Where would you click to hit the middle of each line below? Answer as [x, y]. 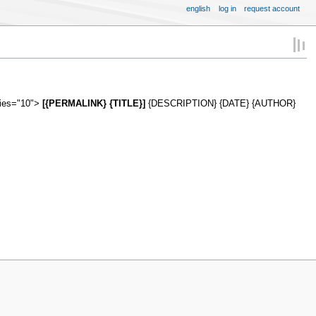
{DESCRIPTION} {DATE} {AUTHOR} [220, 104]
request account [272, 8]
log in [227, 8]
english [199, 8]
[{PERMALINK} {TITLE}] [93, 104]
